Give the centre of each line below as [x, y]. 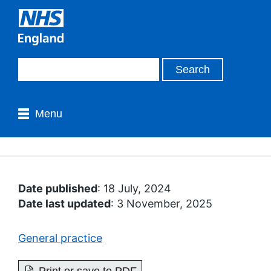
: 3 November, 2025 [162, 204]
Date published [58, 188]
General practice [60, 238]
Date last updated [64, 204]
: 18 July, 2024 [134, 188]
